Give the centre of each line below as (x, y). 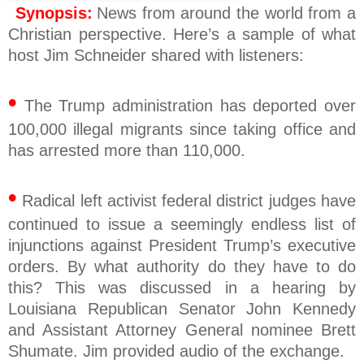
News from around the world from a (227, 13)
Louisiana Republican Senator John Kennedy (182, 309)
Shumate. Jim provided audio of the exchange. (176, 351)
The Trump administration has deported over (186, 106)
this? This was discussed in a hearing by (182, 288)
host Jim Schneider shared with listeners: (156, 56)
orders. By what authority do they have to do (182, 267)
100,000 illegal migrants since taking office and (182, 130)
